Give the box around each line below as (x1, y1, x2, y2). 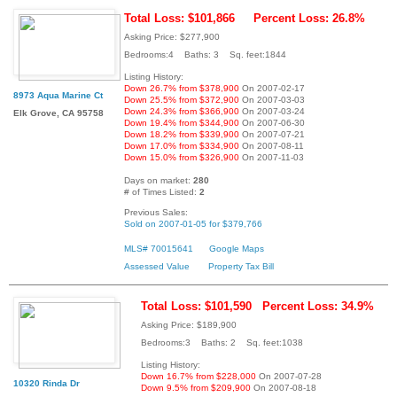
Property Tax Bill (208, 261, 274, 271)
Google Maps (209, 243, 264, 253)
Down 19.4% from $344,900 (124, 117, 239, 128)
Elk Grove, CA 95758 (13, 107, 104, 118)
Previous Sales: (124, 206, 188, 217)
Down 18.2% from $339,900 (124, 128, 239, 139)
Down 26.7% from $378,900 (124, 82, 239, 93)
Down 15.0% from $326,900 (124, 152, 239, 162)
